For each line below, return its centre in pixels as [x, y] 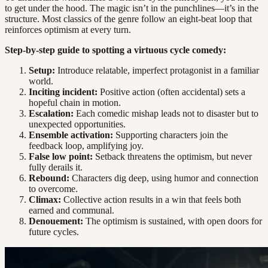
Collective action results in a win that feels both [151, 199]
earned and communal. [71, 210]
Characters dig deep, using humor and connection [164, 178]
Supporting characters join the [170, 135]
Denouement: [56, 221]
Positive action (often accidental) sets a [171, 92]
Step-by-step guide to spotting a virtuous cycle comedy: [115, 50]
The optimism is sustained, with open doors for [173, 221]
